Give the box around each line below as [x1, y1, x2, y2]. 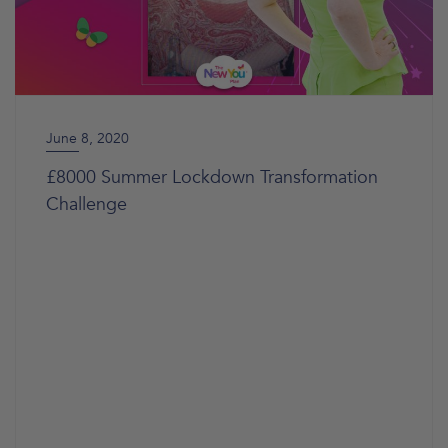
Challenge [46, 192, 127, 217]
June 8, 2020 [46, 129, 129, 148]
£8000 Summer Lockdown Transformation [46, 165, 378, 190]
